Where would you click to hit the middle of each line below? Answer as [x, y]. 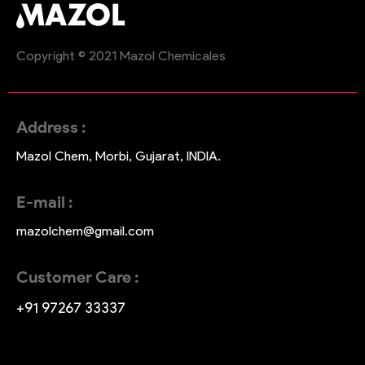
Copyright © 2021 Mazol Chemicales [121, 55]
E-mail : [44, 202]
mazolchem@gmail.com [85, 231]
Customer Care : [77, 277]
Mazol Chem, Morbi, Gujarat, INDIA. [119, 156]
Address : [51, 127]
